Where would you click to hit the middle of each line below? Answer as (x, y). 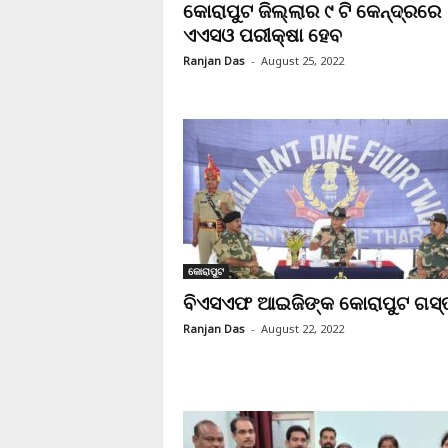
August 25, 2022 (302, 60)
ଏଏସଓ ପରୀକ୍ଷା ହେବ (262, 35)
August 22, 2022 (302, 328)
